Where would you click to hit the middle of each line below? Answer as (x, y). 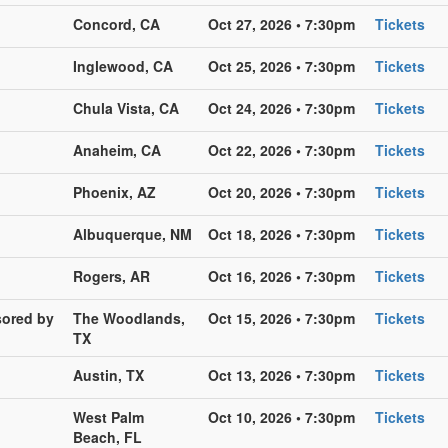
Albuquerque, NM (132, 233)
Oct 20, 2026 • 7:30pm (281, 191)
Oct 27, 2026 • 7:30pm (281, 23)
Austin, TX (108, 374)
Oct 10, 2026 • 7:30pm (281, 416)
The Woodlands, (129, 317)
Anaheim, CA (117, 149)
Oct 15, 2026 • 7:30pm (281, 317)
